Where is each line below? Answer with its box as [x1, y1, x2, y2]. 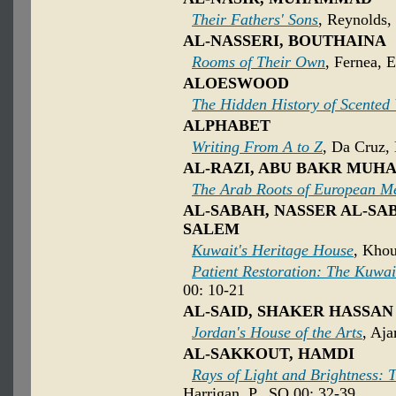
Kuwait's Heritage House [192, 241, 354, 260]
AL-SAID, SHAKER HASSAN [183, 302, 393, 321]
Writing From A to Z [192, 138, 323, 156]
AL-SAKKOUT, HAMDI [183, 345, 354, 363]
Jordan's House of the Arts [192, 324, 362, 342]
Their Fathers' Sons [192, 11, 318, 29]
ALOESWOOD [183, 74, 289, 93]
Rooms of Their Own [192, 53, 325, 72]
